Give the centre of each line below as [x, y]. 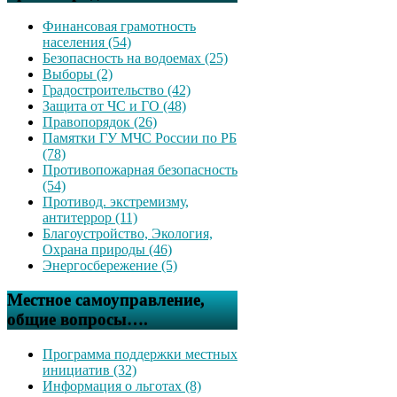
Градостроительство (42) [117, 90]
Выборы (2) [78, 74]
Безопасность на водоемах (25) [135, 58]
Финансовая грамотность [119, 27]
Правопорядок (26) [100, 122]
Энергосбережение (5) [110, 266]
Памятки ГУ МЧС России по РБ [140, 138]
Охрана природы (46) [107, 250]
